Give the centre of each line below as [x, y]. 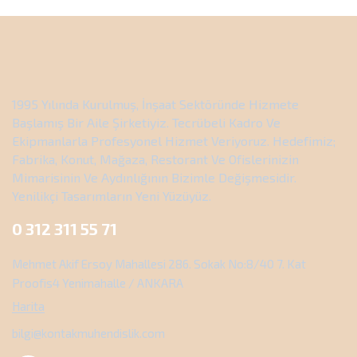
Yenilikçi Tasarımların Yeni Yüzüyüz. [112, 196]
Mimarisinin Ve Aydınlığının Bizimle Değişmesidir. [154, 178]
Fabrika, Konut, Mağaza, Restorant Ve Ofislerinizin [155, 159]
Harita [28, 306]
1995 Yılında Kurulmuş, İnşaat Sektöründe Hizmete [155, 104]
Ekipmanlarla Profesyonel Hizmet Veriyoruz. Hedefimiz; [174, 141]
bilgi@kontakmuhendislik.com [88, 333]
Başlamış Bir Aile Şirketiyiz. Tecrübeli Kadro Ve [146, 123]
